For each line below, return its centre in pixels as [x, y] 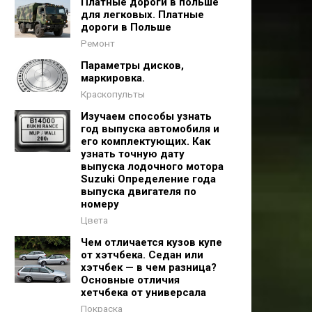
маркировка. [113, 78]
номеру [100, 204]
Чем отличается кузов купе [151, 242]
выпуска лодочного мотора [152, 166]
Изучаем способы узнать [146, 116]
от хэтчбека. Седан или [142, 255]
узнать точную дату [133, 154]
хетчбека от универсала [143, 292]
